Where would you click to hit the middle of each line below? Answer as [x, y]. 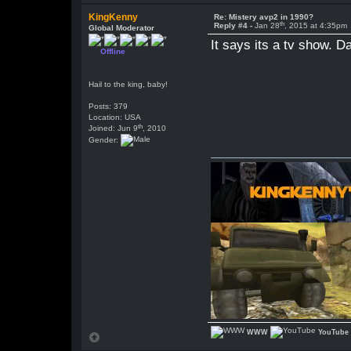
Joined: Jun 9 [114, 128]
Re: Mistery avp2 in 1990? [264, 17]
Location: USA [115, 117]
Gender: [105, 139]
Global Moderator [122, 28]
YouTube [334, 332]
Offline [113, 51]
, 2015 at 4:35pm [316, 25]
